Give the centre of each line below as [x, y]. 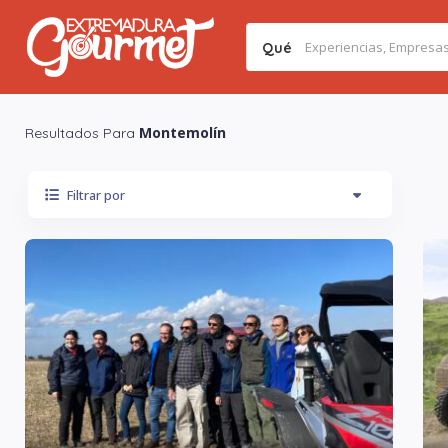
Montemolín [182, 132]
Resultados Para [82, 132]
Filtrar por [96, 194]
